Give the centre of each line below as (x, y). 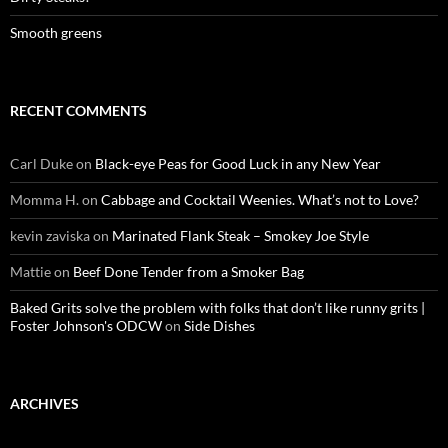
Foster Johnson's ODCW (86, 326)
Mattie (30, 272)
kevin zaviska (50, 236)
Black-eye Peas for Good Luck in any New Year (238, 164)
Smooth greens (56, 33)
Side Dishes (219, 326)
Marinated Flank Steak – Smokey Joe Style (240, 236)
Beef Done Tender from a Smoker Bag (188, 272)
